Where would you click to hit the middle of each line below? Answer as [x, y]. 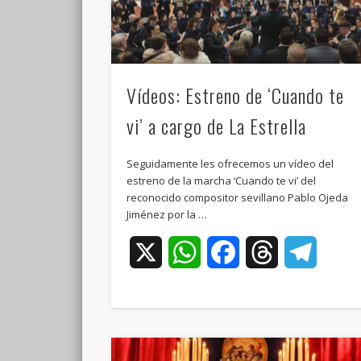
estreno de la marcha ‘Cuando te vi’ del [222, 180]
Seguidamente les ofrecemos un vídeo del [230, 163]
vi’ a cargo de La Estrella [217, 125]
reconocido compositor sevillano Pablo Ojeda [238, 197]
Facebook [269, 252]
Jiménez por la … [167, 214]
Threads [304, 252]
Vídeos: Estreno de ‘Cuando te [236, 95]
